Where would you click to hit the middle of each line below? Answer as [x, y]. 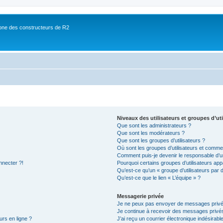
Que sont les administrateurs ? [154, 125]
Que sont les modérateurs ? [151, 133]
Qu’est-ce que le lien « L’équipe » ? [159, 178]
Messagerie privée [141, 196]
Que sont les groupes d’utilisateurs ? [161, 140]
